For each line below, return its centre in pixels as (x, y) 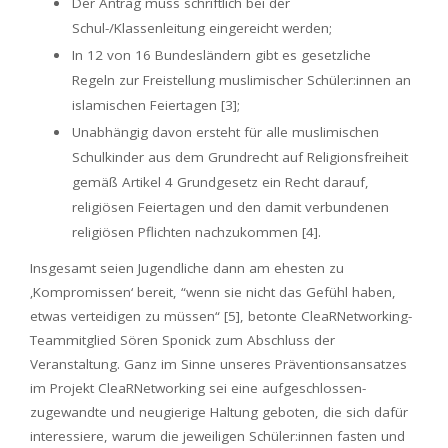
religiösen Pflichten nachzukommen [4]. (196, 232)
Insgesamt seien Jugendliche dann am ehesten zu (187, 268)
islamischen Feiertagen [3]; (156, 105)
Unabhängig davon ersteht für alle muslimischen (225, 132)
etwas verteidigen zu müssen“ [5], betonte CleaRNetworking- (221, 316)
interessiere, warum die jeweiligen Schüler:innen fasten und (217, 436)
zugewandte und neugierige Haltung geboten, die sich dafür (219, 412)
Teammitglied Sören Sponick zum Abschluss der (182, 340)
